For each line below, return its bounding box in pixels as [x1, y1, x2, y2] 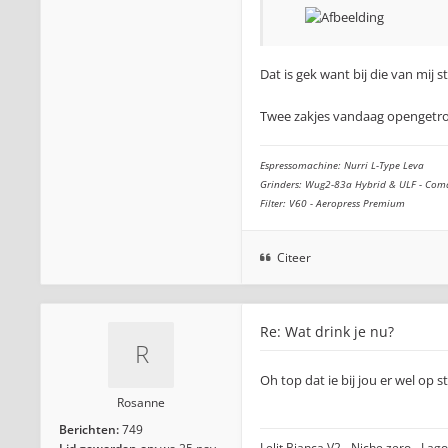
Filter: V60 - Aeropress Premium [260, 196, 405, 210]
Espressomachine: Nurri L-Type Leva [260, 158, 424, 172]
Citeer [277, 249, 311, 266]
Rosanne [117, 394, 165, 411]
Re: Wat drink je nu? [260, 322, 394, 341]
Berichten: [59, 421, 119, 438]
